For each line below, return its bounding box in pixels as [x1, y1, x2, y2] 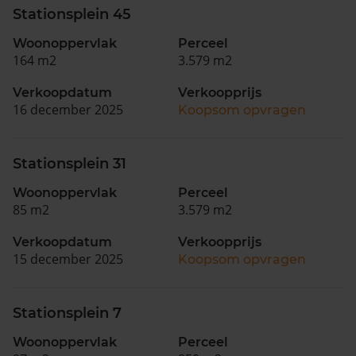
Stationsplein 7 [13, 304, 122, 322]
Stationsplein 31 [13, 154, 126, 172]
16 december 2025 [13, 100, 123, 118]
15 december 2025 [13, 250, 123, 268]
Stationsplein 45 [13, 5, 131, 23]
